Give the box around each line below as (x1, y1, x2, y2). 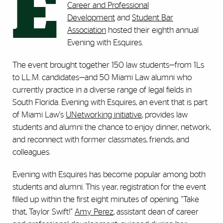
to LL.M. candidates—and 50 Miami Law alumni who (12, 73, 192, 82)
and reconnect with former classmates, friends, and (12, 135, 189, 144)
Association (67, 26, 106, 35)
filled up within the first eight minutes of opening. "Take (12, 195, 199, 204)
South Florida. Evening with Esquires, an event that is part (12, 98, 208, 107)
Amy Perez (75, 208, 113, 217)
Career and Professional (67, 1, 149, 10)
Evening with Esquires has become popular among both (12, 170, 206, 179)
